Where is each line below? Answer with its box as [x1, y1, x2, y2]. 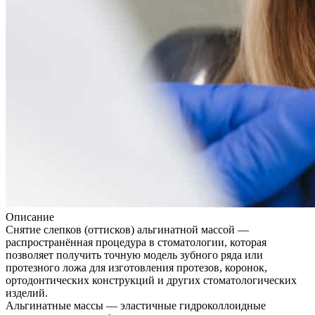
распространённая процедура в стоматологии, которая [6, 236, 266, 249]
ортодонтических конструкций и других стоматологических [6, 274, 297, 287]
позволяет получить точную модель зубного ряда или [6, 249, 263, 262]
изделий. [6, 287, 48, 300]
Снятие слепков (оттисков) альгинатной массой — [6, 224, 249, 236]
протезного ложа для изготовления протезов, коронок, [6, 262, 267, 274]
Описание [6, 211, 54, 224]
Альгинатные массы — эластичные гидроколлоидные [6, 300, 266, 312]
